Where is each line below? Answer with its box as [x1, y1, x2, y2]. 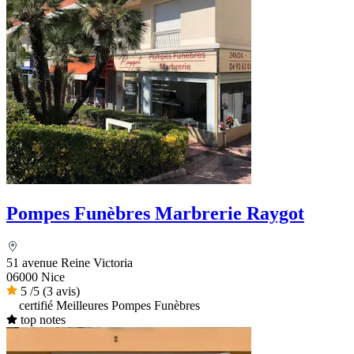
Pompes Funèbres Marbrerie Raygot [6, 202, 304, 224]
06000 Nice [6, 269, 65, 284]
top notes [20, 312, 66, 326]
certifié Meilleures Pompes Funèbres [19, 298, 200, 312]
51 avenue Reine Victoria [6, 255, 133, 269]
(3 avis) [43, 284, 80, 298]
